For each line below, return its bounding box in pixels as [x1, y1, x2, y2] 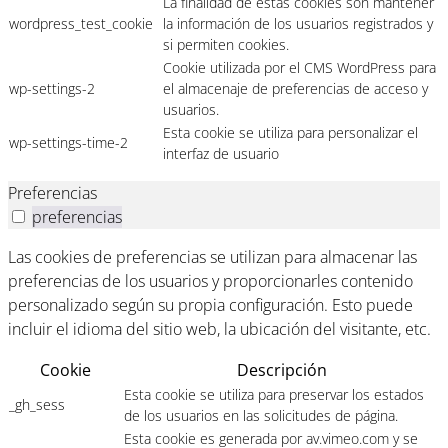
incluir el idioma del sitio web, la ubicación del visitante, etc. [8, 317, 431, 340]
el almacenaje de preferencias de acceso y [163, 78, 428, 98]
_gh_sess [9, 394, 65, 414]
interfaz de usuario [163, 143, 279, 163]
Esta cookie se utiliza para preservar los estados [124, 384, 424, 404]
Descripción [236, 358, 327, 381]
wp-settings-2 [9, 78, 95, 98]
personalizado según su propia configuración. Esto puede [8, 293, 413, 316]
